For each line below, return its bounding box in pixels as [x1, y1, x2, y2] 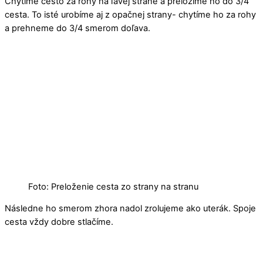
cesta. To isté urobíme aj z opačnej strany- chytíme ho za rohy [5, 9, 256, 20]
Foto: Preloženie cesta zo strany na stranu [28, 181, 198, 192]
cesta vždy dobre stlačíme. [5, 217, 113, 228]
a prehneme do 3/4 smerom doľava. [5, 22, 150, 33]
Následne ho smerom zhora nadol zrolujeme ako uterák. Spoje [5, 203, 256, 214]
